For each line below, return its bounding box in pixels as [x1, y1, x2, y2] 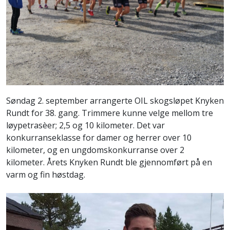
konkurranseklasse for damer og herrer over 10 [6, 132, 191, 144]
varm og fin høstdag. [6, 169, 85, 181]
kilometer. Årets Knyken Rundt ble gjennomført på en [6, 157, 212, 168]
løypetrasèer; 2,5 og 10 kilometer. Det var [6, 120, 165, 131]
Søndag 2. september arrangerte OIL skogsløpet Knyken [6, 95, 224, 107]
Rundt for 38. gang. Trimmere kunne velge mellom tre [6, 107, 213, 119]
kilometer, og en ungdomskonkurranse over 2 [6, 144, 184, 156]
